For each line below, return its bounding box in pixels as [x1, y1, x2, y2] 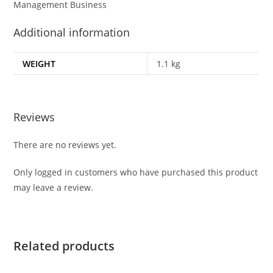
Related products [13, 237, 115, 254]
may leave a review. [13, 181, 94, 193]
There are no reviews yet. [13, 138, 117, 151]
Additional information [13, 25, 130, 40]
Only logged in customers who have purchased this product [13, 166, 258, 178]
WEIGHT [23, 58, 56, 70]
